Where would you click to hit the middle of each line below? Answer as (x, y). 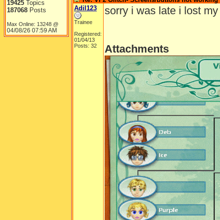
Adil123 (85, 8)
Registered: (88, 34)
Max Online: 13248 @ (33, 24)
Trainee (83, 22)
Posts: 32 (85, 46)
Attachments (137, 49)
